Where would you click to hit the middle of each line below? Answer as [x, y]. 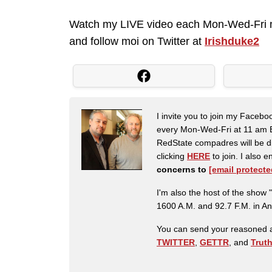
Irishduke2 [232, 42]
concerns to [183, 170]
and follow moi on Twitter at [137, 42]
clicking [172, 156]
